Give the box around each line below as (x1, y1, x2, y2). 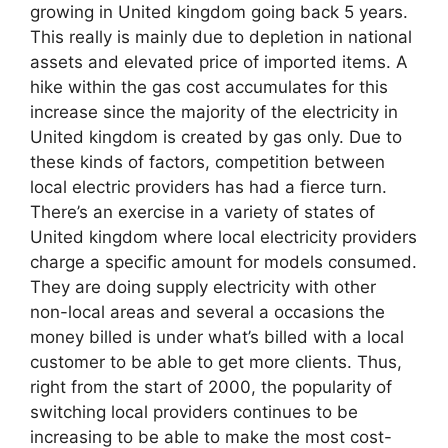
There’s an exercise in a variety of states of (30, 201, 375, 222)
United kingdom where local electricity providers (30, 226, 417, 247)
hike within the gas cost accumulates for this (30, 76, 388, 97)
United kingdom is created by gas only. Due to (30, 126, 402, 147)
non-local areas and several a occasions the (30, 301, 385, 322)
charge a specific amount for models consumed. (30, 251, 417, 272)
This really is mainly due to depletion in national (30, 26, 412, 47)
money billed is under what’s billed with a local (30, 326, 404, 347)
